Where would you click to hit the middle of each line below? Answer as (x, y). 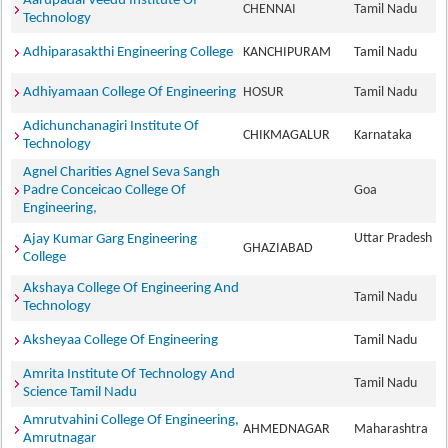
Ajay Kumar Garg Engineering (110, 239)
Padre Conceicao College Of (105, 190)
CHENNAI (273, 9)
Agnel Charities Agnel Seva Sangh (122, 172)
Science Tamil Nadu (80, 392)
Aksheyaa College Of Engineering (121, 340)
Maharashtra (394, 429)
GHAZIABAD (281, 248)
